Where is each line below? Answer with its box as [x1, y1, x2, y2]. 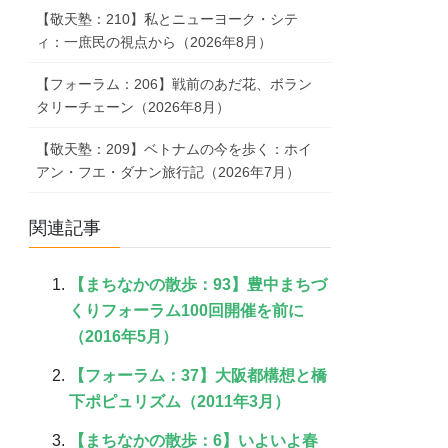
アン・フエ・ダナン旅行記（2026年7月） [36, 164, 301, 181]
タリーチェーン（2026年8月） [36, 99, 231, 116]
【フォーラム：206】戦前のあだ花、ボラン [36, 76, 313, 93]
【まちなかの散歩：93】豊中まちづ [69, 276, 328, 294]
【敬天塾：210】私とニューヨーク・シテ [36, 11, 299, 28]
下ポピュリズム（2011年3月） [69, 392, 291, 410]
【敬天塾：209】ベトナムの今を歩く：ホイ [36, 141, 313, 158]
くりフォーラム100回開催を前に [69, 302, 305, 320]
